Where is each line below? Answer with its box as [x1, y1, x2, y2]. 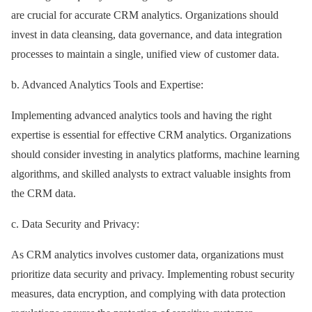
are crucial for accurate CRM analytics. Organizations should [11, 9, 279, 22]
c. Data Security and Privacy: [11, 218, 139, 231]
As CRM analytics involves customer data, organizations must [11, 249, 283, 261]
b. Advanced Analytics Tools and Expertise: [11, 79, 203, 91]
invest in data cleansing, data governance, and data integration [11, 29, 282, 41]
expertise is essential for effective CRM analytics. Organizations [11, 129, 291, 141]
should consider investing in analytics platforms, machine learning [11, 148, 299, 161]
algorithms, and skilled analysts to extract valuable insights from [11, 168, 290, 180]
